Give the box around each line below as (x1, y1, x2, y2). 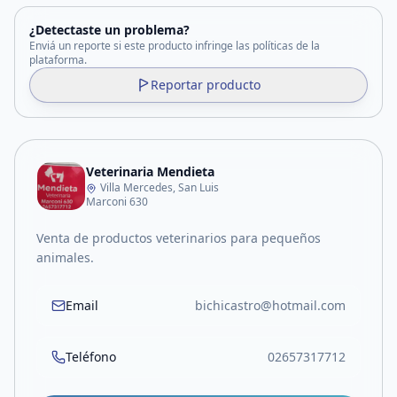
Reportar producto (151, 76, 261, 93)
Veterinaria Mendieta (86, 163, 214, 180)
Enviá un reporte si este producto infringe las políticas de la (29, 38, 320, 53)
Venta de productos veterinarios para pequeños (36, 230, 321, 246)
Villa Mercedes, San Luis (100, 180, 219, 195)
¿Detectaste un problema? (29, 21, 190, 38)
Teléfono (66, 348, 116, 365)
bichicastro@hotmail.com (195, 297, 346, 314)
